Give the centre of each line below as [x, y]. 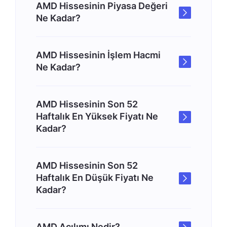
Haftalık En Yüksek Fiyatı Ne [97, 116]
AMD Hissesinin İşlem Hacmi [98, 55]
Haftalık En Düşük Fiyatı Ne [95, 178]
